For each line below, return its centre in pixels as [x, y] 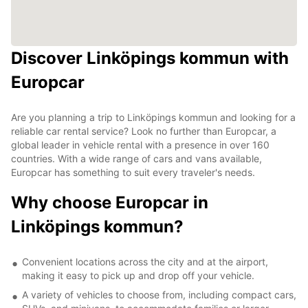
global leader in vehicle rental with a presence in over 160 [140, 144]
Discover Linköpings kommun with [150, 58]
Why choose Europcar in [110, 202]
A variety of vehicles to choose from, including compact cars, [159, 294]
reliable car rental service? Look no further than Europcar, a [144, 131]
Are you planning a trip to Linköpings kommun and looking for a [153, 117]
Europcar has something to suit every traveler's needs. [133, 172]
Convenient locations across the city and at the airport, [145, 261]
